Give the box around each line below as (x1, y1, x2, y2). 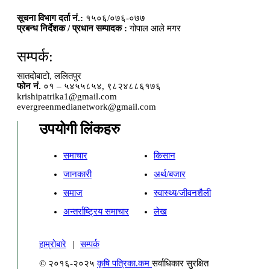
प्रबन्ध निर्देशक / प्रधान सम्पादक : (17, 24, 127, 34)
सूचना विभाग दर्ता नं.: (17, 13, 83, 24)
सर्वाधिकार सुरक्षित (152, 259, 209, 269)
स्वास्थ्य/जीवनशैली (154, 188, 211, 198)
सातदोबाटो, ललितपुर (17, 71, 81, 81)
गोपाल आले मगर (127, 24, 181, 34)
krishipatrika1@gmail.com (17, 92, 117, 102)
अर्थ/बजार (154, 169, 186, 180)
